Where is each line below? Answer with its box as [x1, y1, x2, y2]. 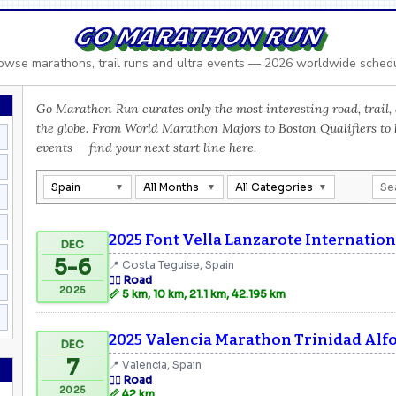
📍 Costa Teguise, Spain [109, 257, 234, 271]
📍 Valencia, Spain [109, 357, 202, 371]
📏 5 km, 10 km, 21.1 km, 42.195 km [109, 286, 286, 301]
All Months [143, 179, 199, 194]
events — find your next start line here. [36, 139, 256, 156]
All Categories [235, 179, 313, 194]
